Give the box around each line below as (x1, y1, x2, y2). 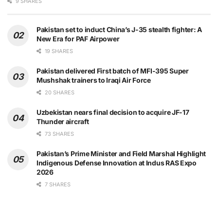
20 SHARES (43, 89, 74, 96)
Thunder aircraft (36, 117, 89, 126)
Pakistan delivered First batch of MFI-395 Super (36, 67, 189, 75)
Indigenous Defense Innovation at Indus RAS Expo (36, 159, 197, 167)
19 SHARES (43, 48, 73, 55)
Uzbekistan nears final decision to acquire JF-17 (36, 108, 189, 117)
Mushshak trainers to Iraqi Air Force (36, 76, 151, 85)
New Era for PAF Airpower (36, 35, 120, 43)
